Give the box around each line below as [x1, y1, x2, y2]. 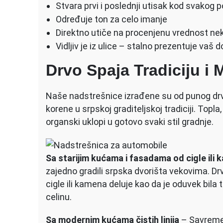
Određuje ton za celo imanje [56, 13, 167, 24]
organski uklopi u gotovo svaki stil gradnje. [46, 116, 214, 127]
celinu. [46, 191, 72, 202]
